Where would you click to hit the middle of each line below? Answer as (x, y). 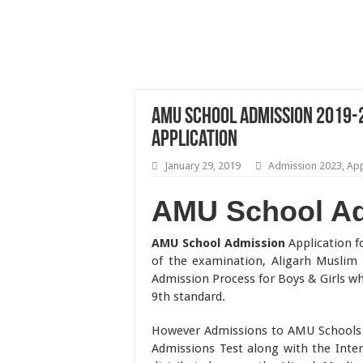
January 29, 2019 (203, 166)
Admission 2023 (305, 166)
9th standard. (188, 297)
